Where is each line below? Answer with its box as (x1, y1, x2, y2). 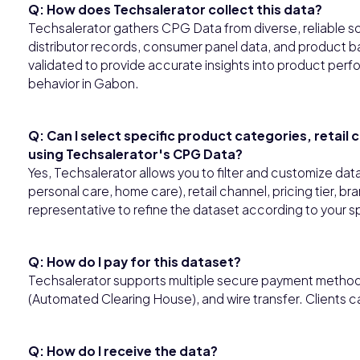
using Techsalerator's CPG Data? (28, 145, 243, 162)
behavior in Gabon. (28, 75, 139, 91)
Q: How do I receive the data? (28, 342, 218, 358)
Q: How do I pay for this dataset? (28, 253, 241, 269)
